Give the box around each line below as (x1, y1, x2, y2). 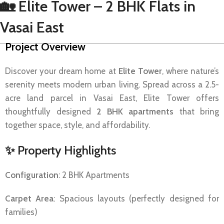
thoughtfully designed (5, 106, 96, 116)
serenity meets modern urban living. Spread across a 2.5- (5, 79, 219, 89)
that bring (173, 106, 219, 116)
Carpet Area (5, 193, 54, 203)
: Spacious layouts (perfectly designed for (53, 193, 219, 203)
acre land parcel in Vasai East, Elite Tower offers (5, 92, 219, 103)
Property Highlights (17, 142, 116, 157)
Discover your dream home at (5, 65, 118, 76)
